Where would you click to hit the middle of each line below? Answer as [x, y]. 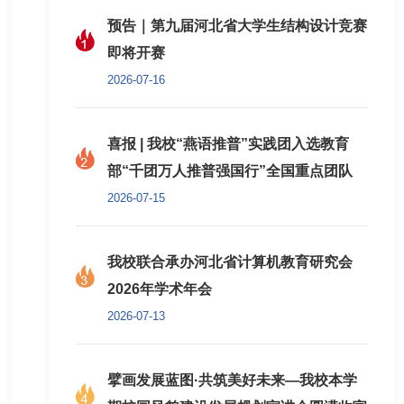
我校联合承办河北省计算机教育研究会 [230, 262]
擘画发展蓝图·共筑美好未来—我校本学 [233, 380]
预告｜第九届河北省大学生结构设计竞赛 [238, 26]
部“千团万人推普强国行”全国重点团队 [230, 171]
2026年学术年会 [160, 289]
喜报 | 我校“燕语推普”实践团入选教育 [229, 144]
